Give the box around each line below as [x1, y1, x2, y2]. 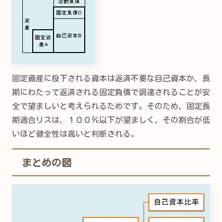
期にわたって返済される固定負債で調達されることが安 [12, 88, 210, 97]
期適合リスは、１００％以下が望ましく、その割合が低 [12, 116, 210, 124]
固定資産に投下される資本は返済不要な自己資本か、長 [12, 74, 210, 83]
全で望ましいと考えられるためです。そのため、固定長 [12, 102, 210, 111]
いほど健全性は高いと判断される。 [12, 130, 139, 138]
